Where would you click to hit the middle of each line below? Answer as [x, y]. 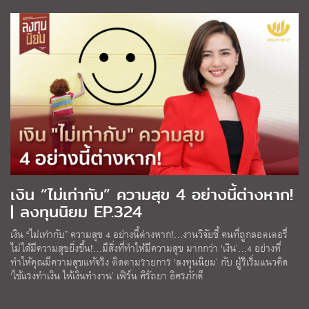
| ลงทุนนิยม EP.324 [76, 211]
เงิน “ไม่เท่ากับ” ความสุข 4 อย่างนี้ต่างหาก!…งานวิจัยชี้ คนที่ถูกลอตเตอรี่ [149, 234]
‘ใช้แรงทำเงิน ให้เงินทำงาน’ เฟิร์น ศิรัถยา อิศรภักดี [107, 275]
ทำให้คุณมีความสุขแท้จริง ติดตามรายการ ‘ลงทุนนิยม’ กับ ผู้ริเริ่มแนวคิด [149, 261]
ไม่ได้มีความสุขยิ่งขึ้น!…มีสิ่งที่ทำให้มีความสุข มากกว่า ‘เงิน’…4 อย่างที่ [146, 248]
